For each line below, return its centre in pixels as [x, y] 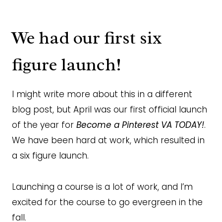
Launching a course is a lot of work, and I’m [102, 187]
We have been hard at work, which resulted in [108, 140]
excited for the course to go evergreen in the [107, 202]
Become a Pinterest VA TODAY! [140, 125]
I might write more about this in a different [102, 94]
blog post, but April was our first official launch [110, 109]
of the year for [44, 125]
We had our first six [87, 37]
